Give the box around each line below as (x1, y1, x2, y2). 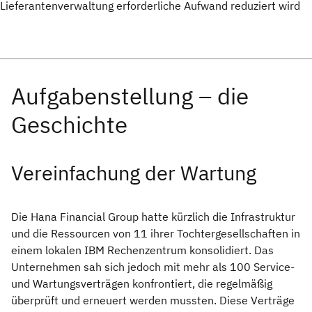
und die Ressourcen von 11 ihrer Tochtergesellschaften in (11, 226, 300, 241)
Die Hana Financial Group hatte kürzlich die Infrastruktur (11, 210, 295, 224)
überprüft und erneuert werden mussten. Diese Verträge (11, 293, 295, 308)
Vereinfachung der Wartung (11, 160, 256, 187)
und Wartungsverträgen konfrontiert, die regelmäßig (11, 276, 272, 291)
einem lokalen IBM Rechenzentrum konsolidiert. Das (11, 243, 274, 258)
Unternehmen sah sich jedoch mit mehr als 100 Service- (11, 260, 295, 274)
